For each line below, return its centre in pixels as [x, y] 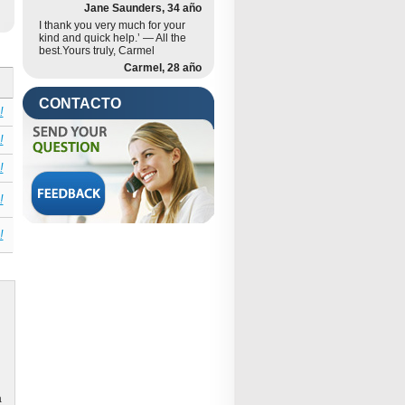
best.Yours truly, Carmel [97, 51]
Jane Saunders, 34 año [143, 8]
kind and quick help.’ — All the [113, 38]
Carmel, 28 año [163, 68]
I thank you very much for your [112, 25]
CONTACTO [80, 104]
